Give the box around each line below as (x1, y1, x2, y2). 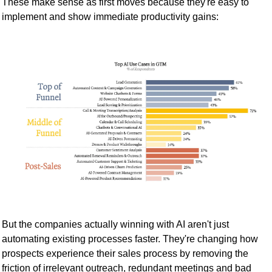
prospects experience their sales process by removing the (2, 248, 248, 259)
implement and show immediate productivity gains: (2, 12, 219, 22)
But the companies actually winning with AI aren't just (2, 219, 229, 230)
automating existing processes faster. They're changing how (2, 234, 258, 245)
